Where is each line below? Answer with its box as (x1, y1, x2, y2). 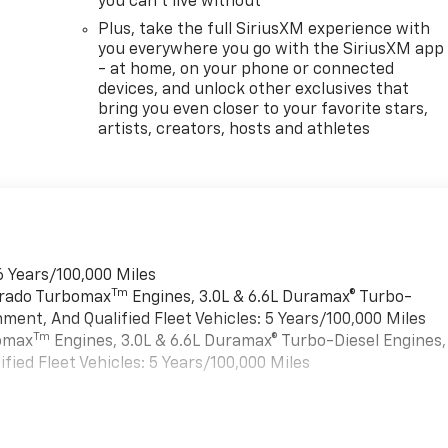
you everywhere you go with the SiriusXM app (98, 41, 445, 58)
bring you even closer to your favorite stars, (98, 101, 429, 118)
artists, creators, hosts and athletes (98, 121, 371, 138)
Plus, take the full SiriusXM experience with (98, 21, 431, 38)
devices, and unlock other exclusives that (98, 81, 410, 98)
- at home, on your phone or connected (98, 61, 395, 78)
